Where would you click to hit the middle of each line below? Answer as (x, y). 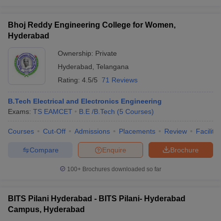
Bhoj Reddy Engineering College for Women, (92, 25)
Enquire (114, 150)
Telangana (112, 67)
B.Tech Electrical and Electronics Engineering (85, 101)
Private (106, 53)
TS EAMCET (53, 111)
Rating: (70, 80)
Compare (44, 150)
